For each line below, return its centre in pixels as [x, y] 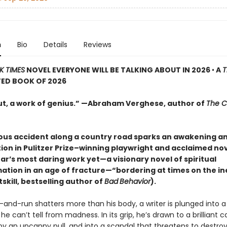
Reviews [97, 45]
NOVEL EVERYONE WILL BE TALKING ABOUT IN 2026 [118, 70]
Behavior [135, 181]
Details [55, 45]
